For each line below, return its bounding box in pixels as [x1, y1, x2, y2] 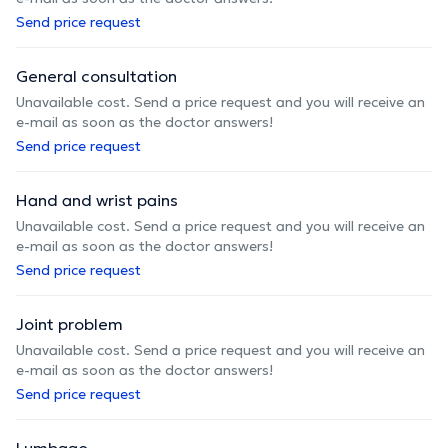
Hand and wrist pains [16, 189, 178, 210]
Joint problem [16, 313, 123, 334]
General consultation [16, 65, 177, 86]
